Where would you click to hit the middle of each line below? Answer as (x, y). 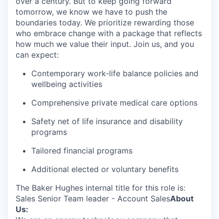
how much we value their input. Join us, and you (105, 44)
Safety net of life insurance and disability (107, 121)
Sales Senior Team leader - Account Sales (93, 198)
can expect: (37, 55)
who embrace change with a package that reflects (109, 33)
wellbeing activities (67, 84)
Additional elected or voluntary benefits (105, 169)
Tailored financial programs (82, 151)
